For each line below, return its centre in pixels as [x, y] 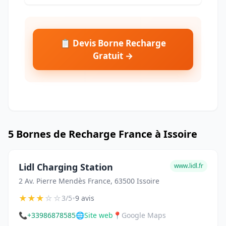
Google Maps [144, 215]
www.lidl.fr [189, 166]
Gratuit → [113, 56]
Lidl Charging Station [66, 167]
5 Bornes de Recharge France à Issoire [103, 134]
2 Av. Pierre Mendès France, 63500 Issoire [89, 181]
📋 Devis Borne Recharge [113, 43]
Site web [99, 215]
